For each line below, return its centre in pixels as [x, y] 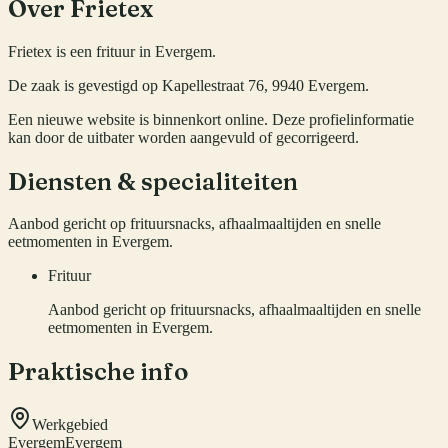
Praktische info [98, 372]
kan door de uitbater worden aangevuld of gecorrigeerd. [183, 137]
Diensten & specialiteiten [153, 181]
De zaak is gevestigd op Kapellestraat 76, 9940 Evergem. [188, 85]
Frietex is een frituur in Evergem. [112, 51]
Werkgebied [70, 425]
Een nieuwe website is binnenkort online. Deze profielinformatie [211, 119]
